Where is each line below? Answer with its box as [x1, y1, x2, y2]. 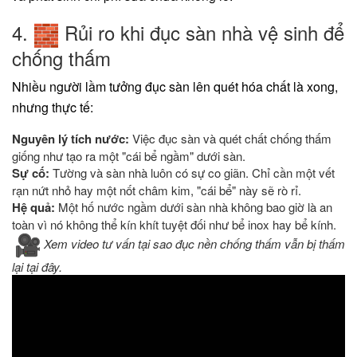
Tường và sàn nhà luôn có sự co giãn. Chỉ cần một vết [49, 164, 335, 182]
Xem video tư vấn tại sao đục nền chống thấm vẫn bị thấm [44, 235, 345, 253]
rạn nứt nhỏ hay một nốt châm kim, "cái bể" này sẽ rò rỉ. [12, 182, 301, 199]
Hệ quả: [12, 198, 55, 217]
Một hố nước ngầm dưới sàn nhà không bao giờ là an [55, 198, 332, 216]
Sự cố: [12, 164, 49, 182]
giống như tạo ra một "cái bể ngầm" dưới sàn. [12, 147, 245, 165]
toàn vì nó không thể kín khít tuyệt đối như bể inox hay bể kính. [12, 216, 336, 233]
